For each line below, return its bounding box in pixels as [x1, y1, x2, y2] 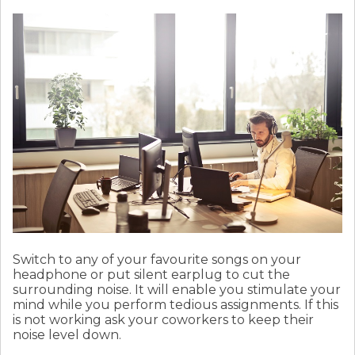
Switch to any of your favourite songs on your [13, 252, 301, 268]
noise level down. [13, 327, 121, 343]
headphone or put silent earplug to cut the [13, 267, 290, 283]
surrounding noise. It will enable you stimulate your [13, 282, 341, 298]
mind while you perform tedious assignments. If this [13, 297, 338, 313]
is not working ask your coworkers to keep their [13, 312, 314, 328]
